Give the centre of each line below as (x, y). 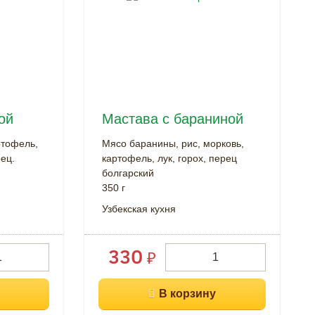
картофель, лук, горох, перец (169, 158)
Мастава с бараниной (172, 118)
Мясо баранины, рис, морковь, (173, 143)
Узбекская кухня (139, 208)
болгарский (128, 173)
